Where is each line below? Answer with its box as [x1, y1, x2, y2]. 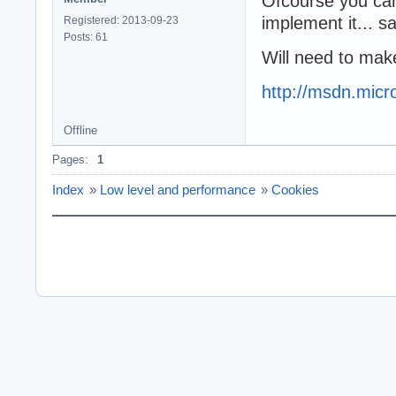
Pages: [52, 152, 88, 166]
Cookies [271, 181, 319, 197]
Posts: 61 [64, 30, 108, 43]
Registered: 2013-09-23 [64, 13, 179, 27]
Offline [64, 123, 97, 137]
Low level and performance [100, 181, 255, 197]
